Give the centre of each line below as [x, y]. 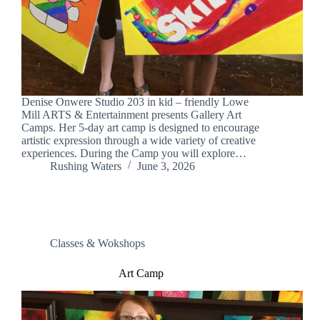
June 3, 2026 [166, 166]
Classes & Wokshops [97, 244]
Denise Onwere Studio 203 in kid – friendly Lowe [135, 102]
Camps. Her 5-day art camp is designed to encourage [140, 128]
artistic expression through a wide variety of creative [139, 141]
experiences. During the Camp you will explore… [134, 154]
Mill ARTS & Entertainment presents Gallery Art [131, 115]
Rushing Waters [86, 166]
